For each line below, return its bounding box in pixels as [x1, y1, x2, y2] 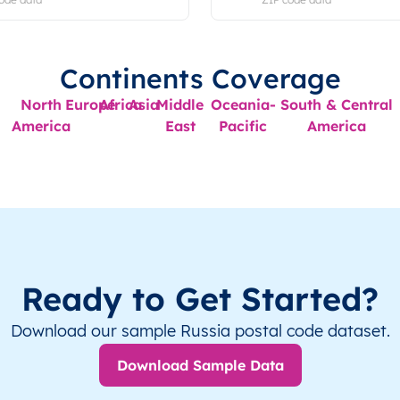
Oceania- [210, 96, 276, 114]
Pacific [219, 117, 268, 136]
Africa [98, 96, 142, 114]
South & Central [279, 96, 393, 114]
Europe [65, 96, 116, 114]
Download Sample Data [116, 356, 284, 375]
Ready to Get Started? [21, 279, 379, 320]
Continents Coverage [59, 62, 341, 96]
